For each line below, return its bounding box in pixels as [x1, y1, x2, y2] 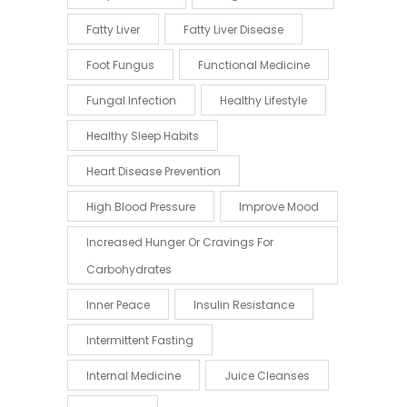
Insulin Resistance [194, 296, 294, 313]
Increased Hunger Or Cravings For [86, 233, 273, 250]
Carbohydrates [86, 261, 172, 277]
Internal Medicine [86, 367, 181, 383]
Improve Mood [239, 198, 319, 214]
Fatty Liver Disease [184, 21, 283, 37]
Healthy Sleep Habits [86, 127, 199, 144]
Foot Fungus [86, 56, 154, 73]
